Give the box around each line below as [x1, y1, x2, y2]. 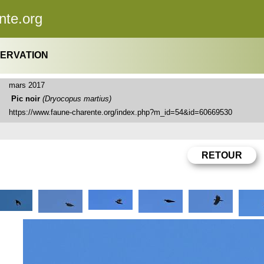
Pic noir [11, 94, 41, 103]
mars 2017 [9, 80, 45, 90]
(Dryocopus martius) [42, 94, 112, 103]
